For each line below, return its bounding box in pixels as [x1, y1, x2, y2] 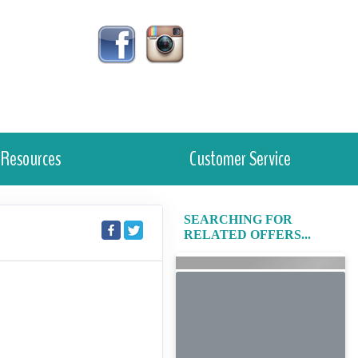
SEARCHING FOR [184, 213, 293, 226]
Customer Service [189, 145, 292, 173]
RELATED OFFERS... [184, 228, 312, 241]
